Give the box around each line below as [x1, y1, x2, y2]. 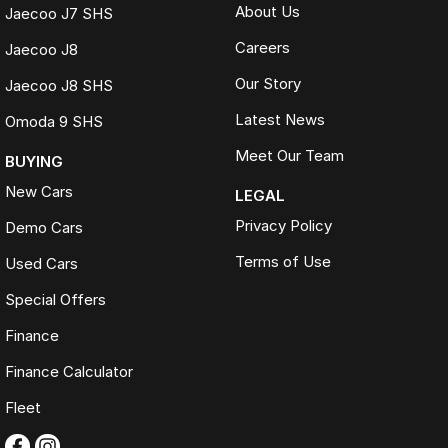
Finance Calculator [5, 362, 133, 382]
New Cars [5, 182, 73, 202]
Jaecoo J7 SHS [5, 4, 113, 24]
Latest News [234, 110, 325, 130]
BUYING [5, 152, 63, 172]
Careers [234, 38, 290, 58]
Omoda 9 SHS [5, 112, 103, 132]
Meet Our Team [234, 146, 344, 166]
